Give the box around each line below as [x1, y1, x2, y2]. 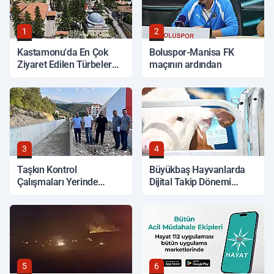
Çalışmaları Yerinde [17, 176, 98, 188]
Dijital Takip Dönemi [149, 176, 231, 188]
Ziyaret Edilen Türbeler [17, 59, 112, 70]
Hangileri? [17, 71, 59, 83]
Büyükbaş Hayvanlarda [149, 164, 245, 176]
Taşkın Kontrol [17, 164, 77, 176]
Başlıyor [149, 188, 183, 200]
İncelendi [17, 188, 56, 200]
